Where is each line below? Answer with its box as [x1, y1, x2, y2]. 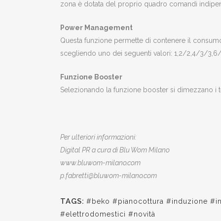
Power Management [60, 23, 133, 32]
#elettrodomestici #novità [60, 210, 155, 218]
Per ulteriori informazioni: [60, 133, 137, 141]
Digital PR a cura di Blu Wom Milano [60, 146, 170, 154]
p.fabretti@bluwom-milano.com [60, 171, 157, 180]
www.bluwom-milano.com [60, 158, 141, 167]
